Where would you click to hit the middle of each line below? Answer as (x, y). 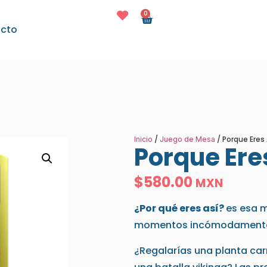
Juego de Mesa (187, 139)
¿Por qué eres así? (180, 209)
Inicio (143, 139)
